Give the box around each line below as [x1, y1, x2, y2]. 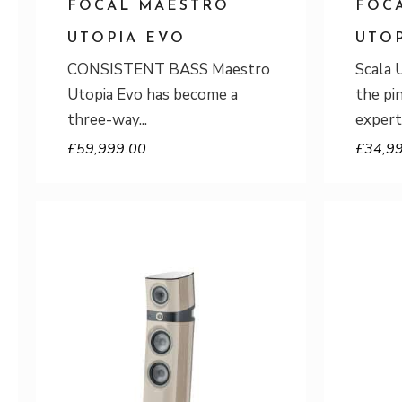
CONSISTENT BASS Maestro [67, 59, 270, 80]
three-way [67, 109, 139, 130]
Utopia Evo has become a [67, 84, 238, 105]
